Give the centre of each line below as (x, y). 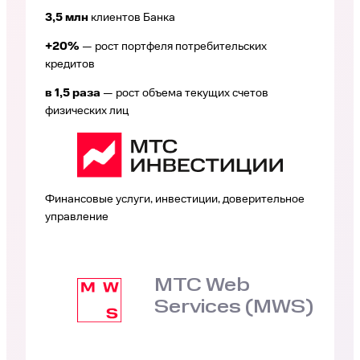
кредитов (70, 65)
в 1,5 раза (73, 93)
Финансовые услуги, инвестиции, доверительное (175, 199)
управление (77, 217)
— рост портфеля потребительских (173, 47)
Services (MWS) (234, 308)
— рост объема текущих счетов (184, 93)
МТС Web (202, 286)
